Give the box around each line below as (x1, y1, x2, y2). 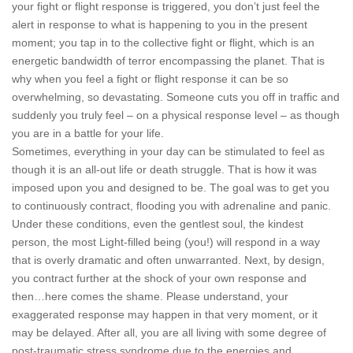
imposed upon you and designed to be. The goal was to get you (12, 181, 329, 194)
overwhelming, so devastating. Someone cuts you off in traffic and (12, 91, 340, 103)
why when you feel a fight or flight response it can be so (12, 72, 288, 85)
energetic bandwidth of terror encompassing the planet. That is (12, 54, 325, 67)
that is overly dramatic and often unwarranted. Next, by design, (12, 254, 325, 266)
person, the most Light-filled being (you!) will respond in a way (12, 236, 320, 248)
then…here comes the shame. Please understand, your (12, 290, 288, 303)
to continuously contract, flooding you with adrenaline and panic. (12, 199, 331, 212)
